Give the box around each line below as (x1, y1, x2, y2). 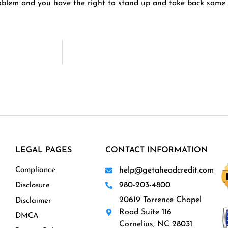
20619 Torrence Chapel (119, 195, 202, 204)
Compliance (15, 166, 55, 174)
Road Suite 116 (119, 208, 172, 216)
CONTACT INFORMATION (105, 146, 208, 154)
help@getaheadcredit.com (119, 166, 214, 175)
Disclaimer (15, 196, 51, 205)
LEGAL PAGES (15, 146, 72, 154)
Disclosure (15, 181, 50, 189)
